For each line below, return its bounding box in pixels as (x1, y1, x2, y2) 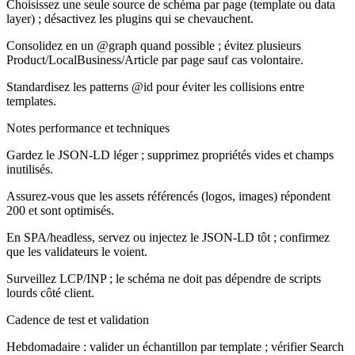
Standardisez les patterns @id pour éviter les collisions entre (6, 79, 304, 94)
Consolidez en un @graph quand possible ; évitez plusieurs (6, 38, 301, 52)
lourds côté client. (6, 285, 94, 300)
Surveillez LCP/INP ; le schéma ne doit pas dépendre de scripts (6, 271, 321, 285)
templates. (6, 94, 56, 108)
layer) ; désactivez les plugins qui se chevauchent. (6, 11, 254, 25)
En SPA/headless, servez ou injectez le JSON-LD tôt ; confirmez (6, 230, 330, 244)
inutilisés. (6, 162, 53, 176)
